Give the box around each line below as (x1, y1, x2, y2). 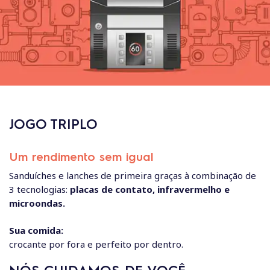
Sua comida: (9, 224, 63, 237)
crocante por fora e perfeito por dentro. (9, 238, 183, 251)
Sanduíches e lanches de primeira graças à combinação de (9, 169, 256, 181)
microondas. (9, 196, 65, 209)
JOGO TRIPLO (9, 114, 98, 132)
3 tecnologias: (9, 183, 70, 195)
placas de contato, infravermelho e (70, 183, 230, 195)
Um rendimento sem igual (9, 148, 154, 164)
